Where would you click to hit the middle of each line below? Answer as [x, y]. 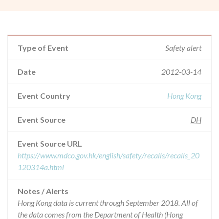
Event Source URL [50, 143]
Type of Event [43, 48]
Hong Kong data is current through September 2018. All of [108, 203]
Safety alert [183, 48]
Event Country [44, 96]
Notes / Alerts [43, 191]
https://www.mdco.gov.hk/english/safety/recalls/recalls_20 [109, 155]
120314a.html [41, 167]
